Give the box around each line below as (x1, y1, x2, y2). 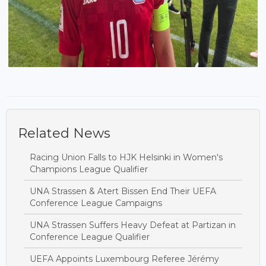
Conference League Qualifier (30, 231, 150, 242)
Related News (18, 125, 110, 141)
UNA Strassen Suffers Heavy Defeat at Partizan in (30, 219, 236, 230)
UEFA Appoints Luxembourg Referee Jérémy (30, 253, 219, 264)
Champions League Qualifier (30, 163, 148, 175)
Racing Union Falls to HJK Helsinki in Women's (30, 151, 223, 163)
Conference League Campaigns (30, 197, 162, 208)
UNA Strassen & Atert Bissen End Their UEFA (30, 185, 216, 197)
